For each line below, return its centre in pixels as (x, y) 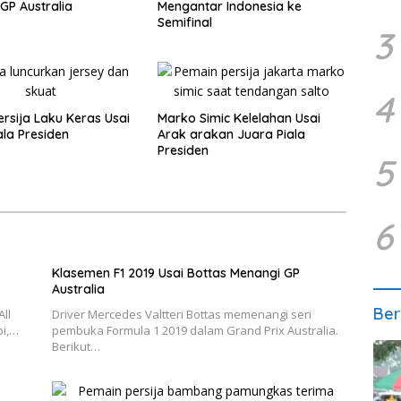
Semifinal (184, 22)
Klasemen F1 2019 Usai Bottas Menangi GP (175, 273)
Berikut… (76, 346)
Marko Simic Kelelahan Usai (239, 118)
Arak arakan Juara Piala (231, 134)
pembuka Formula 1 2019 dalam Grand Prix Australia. (195, 330)
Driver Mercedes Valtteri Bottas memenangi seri (181, 314)
